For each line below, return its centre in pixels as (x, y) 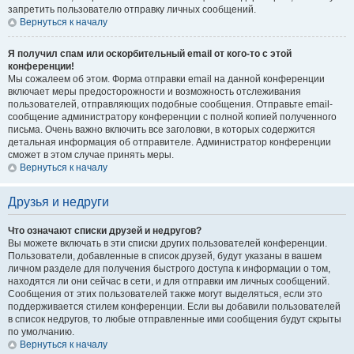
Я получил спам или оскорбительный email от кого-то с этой (150, 54)
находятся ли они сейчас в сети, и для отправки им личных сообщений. (169, 281)
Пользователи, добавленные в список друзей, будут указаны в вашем (165, 256)
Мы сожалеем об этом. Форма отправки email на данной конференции (166, 79)
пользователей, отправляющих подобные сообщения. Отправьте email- (170, 104)
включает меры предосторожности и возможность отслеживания (154, 92)
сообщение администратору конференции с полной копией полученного (172, 117)
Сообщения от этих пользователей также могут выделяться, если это (165, 294)
